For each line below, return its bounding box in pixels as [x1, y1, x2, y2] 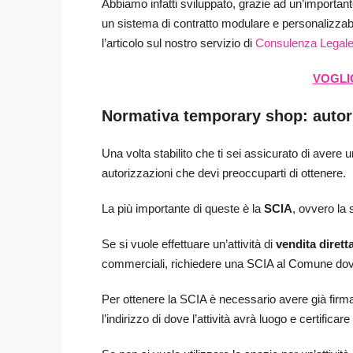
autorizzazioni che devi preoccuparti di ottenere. [102, 166, 346, 180]
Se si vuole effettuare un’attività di [102, 237, 276, 251]
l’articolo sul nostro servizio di [102, 36, 255, 50]
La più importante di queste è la [102, 202, 264, 216]
